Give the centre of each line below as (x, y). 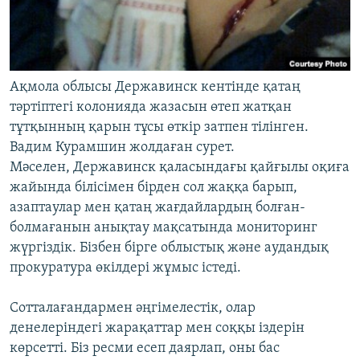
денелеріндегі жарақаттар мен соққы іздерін (157, 328)
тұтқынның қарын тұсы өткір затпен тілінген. (159, 127)
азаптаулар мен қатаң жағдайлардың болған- (157, 208)
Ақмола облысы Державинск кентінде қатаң (155, 87)
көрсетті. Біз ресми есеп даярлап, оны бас (145, 348)
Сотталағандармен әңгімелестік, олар (133, 308)
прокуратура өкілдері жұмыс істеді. (125, 268)
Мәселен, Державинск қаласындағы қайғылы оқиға (180, 168)
